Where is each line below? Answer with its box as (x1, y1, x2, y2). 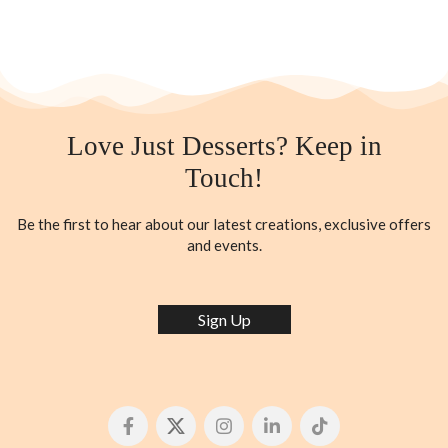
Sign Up (197, 310, 251, 329)
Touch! (185, 163, 263, 193)
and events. (186, 236, 262, 254)
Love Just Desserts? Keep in (66, 131, 382, 161)
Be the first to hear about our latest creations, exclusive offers (17, 215, 431, 233)
